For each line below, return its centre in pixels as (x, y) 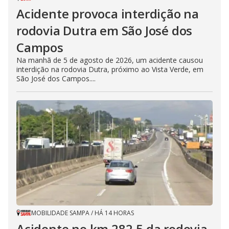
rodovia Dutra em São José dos (105, 30)
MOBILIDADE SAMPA (60, 213)
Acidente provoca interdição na (108, 13)
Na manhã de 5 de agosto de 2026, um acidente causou (110, 60)
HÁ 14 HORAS (114, 213)
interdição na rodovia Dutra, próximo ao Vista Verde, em (110, 69)
